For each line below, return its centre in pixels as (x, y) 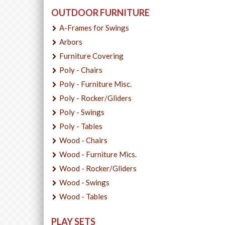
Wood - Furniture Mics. (98, 154)
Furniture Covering (91, 55)
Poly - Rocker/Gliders (95, 98)
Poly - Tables (81, 126)
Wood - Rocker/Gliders (98, 168)
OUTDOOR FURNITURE (100, 13)
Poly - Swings (82, 112)
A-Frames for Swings (94, 27)
